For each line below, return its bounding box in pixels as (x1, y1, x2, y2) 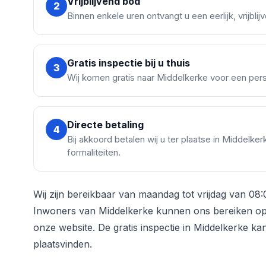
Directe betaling (67, 119, 144, 131)
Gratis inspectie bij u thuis (67, 57, 190, 69)
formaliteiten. (67, 147, 121, 159)
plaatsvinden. (33, 238, 92, 251)
